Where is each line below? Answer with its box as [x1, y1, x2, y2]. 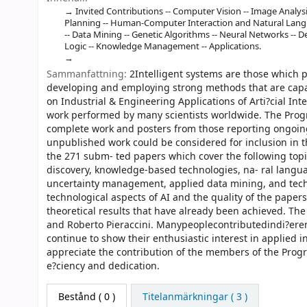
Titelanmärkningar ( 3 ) [142, 290, 247, 305]
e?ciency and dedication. [47, 259, 160, 274]
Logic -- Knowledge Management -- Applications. [64, 39, 261, 53]
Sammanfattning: [47, 67, 130, 82]
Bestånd [58, 290, 96, 305]
